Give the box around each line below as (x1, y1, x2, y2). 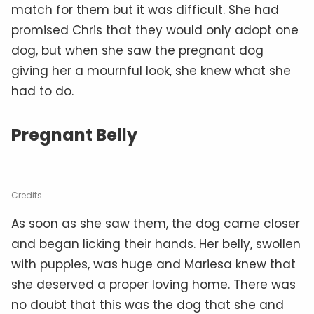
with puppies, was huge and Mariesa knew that (11, 255, 296, 273)
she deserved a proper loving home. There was (11, 275, 296, 293)
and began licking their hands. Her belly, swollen (11, 235, 301, 252)
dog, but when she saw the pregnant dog (11, 41, 264, 59)
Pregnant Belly (11, 123, 137, 146)
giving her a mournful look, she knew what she (11, 62, 291, 79)
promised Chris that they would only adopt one (11, 21, 299, 39)
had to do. (11, 82, 74, 100)
